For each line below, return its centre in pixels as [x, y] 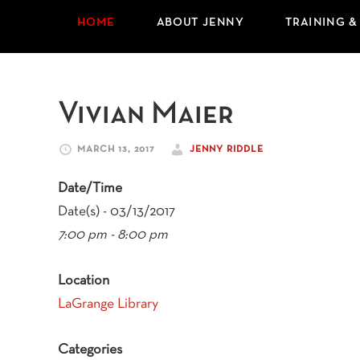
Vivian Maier [146, 115]
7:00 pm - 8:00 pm [113, 235]
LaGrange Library [108, 304]
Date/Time [90, 188]
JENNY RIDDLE [227, 149]
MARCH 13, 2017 [116, 149]
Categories [90, 350]
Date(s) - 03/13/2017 [117, 212]
